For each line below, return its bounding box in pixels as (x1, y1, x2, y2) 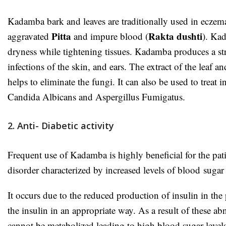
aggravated (8, 29, 51, 42)
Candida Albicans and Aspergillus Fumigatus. (8, 90, 185, 103)
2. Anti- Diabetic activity (8, 119, 114, 132)
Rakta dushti (148, 29, 202, 43)
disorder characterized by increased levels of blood (8, 163, 203, 176)
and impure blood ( (71, 29, 148, 42)
